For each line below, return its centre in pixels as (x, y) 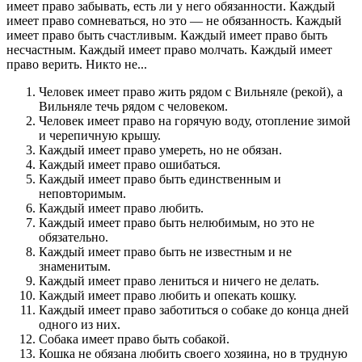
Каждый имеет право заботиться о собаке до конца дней (194, 309)
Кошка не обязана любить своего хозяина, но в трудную (193, 353)
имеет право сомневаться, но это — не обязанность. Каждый (174, 20)
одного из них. (80, 324)
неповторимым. (82, 193)
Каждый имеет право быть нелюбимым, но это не (177, 222)
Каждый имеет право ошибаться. (130, 164)
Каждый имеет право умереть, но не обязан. (160, 149)
